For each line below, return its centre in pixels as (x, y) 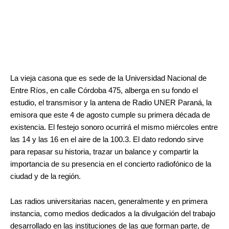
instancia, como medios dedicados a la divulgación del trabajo (113, 214)
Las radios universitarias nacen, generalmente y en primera (109, 202)
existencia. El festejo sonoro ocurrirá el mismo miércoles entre (114, 127)
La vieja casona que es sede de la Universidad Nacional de (108, 78)
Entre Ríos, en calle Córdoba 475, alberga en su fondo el (104, 90)
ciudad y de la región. (45, 176)
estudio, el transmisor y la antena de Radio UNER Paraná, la (111, 102)
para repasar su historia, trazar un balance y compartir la (104, 152)
